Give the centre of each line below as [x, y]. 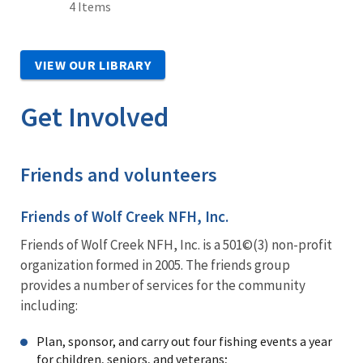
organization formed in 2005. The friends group [155, 265]
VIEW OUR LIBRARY [93, 64]
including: [49, 305]
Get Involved [95, 116]
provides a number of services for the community [163, 285]
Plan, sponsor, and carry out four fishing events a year [184, 341]
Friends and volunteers [119, 174]
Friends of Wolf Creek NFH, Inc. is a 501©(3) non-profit [176, 244]
